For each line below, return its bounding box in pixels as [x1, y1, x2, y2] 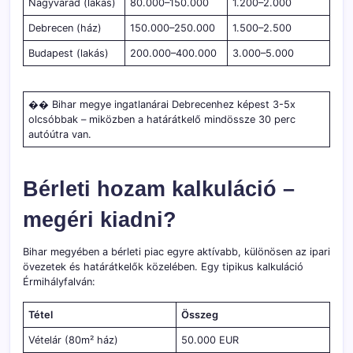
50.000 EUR [181, 334, 240, 347]
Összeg [181, 309, 219, 321]
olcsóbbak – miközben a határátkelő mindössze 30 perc [28, 113, 296, 126]
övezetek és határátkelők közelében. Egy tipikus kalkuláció [23, 261, 303, 273]
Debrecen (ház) [28, 21, 102, 34]
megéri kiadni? [23, 207, 176, 232]
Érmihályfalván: [23, 276, 95, 288]
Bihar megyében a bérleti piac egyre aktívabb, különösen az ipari [23, 246, 330, 258]
